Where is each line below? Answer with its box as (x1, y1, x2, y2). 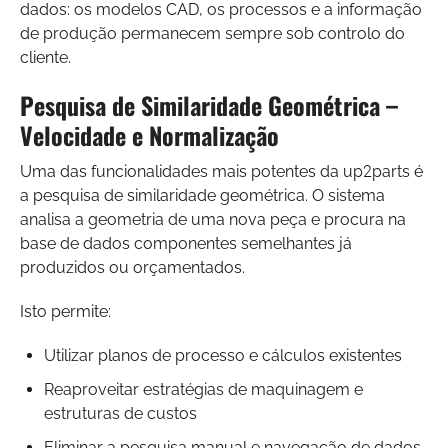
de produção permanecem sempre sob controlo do (20, 23, 405, 43)
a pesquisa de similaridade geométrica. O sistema (20, 185, 385, 205)
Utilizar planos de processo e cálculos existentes (44, 345, 402, 365)
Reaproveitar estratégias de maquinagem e (44, 379, 363, 399)
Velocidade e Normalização (20, 116, 279, 153)
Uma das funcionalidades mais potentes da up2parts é (20, 161, 423, 181)
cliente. (20, 47, 71, 67)
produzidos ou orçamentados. (20, 257, 245, 277)
